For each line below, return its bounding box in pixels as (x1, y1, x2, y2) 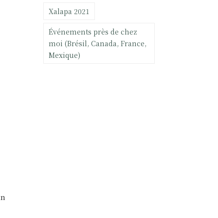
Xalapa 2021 (49, 6, 90, 16)
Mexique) (49, 50, 80, 60)
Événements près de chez (49, 26, 137, 36)
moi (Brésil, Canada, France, (49, 38, 146, 48)
